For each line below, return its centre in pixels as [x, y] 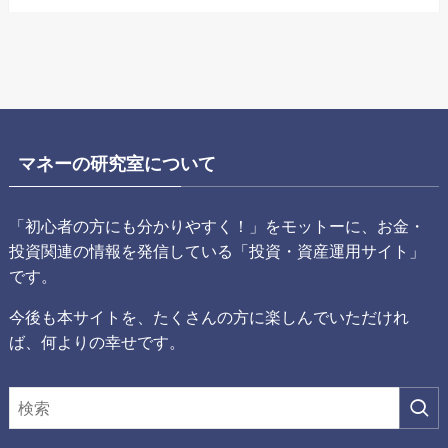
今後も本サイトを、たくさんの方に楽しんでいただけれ [208, 316]
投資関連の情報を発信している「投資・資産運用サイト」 [216, 250]
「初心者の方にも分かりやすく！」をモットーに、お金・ [216, 225]
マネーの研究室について [116, 164]
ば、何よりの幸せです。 [96, 341]
